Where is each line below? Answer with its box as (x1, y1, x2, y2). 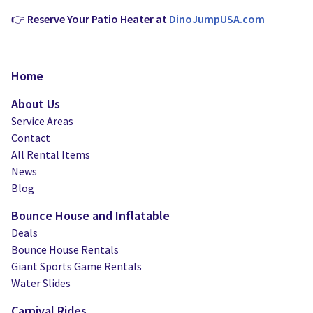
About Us (11, 96, 60, 112)
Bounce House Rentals (11, 242, 119, 256)
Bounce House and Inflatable (11, 208, 170, 224)
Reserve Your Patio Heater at (27, 12, 169, 26)
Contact (11, 131, 50, 145)
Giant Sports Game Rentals (11, 259, 142, 273)
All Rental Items (11, 147, 90, 161)
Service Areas (11, 114, 73, 128)
